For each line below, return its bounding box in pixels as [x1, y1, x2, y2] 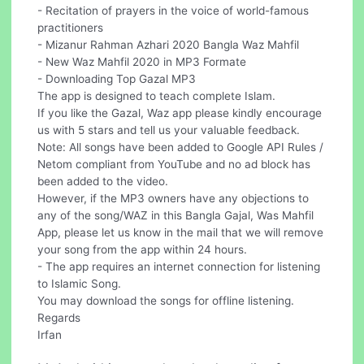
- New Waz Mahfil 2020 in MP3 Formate [37, 54, 247, 68]
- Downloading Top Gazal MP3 [37, 71, 197, 85]
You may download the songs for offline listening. [37, 293, 295, 307]
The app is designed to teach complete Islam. [37, 89, 276, 102]
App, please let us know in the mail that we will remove [37, 225, 324, 239]
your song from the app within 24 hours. [37, 242, 248, 256]
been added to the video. [37, 174, 169, 188]
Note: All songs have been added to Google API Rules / [37, 140, 324, 154]
